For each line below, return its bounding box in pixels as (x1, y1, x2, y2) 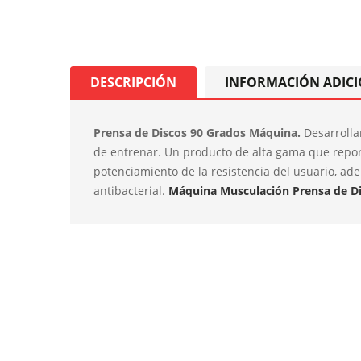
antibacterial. (93, 183, 168, 198)
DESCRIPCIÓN (90, 73, 176, 91)
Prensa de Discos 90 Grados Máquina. (93, 125, 304, 140)
